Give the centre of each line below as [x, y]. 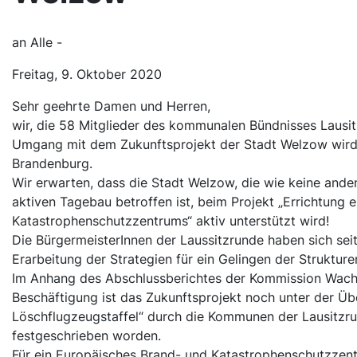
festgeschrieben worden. [86, 336]
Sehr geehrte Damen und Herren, [111, 106]
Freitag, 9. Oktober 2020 [87, 75]
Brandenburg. [52, 164]
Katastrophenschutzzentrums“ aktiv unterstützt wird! [171, 221]
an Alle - [37, 43]
